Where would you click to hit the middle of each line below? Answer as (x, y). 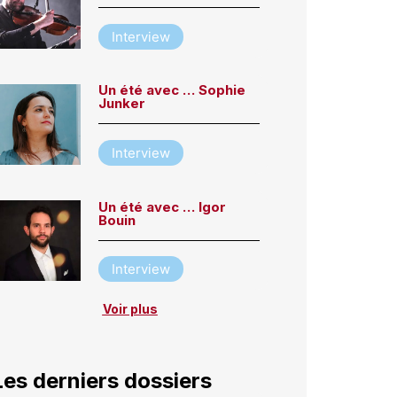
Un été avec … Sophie (172, 90)
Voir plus (130, 309)
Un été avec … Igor (163, 206)
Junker (122, 104)
